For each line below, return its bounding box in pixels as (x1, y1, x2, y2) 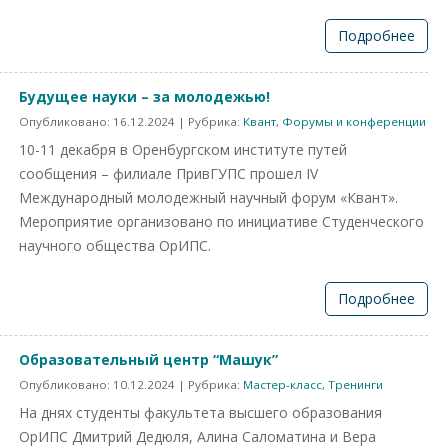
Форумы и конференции (282, 114, 426, 129)
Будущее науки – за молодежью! (19, 87, 270, 106)
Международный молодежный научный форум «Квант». (19, 188, 398, 207)
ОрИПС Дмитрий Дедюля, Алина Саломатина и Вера (19, 427, 376, 446)
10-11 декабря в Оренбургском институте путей (19, 140, 347, 159)
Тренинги (328, 377, 383, 392)
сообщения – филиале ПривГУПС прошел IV (19, 164, 318, 183)
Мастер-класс (243, 377, 322, 392)
